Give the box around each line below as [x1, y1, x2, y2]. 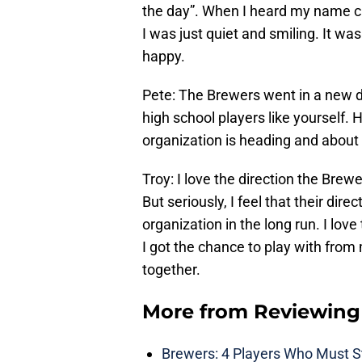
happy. [142, 48, 185, 65]
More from [142, 300, 254, 324]
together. [142, 261, 200, 279]
